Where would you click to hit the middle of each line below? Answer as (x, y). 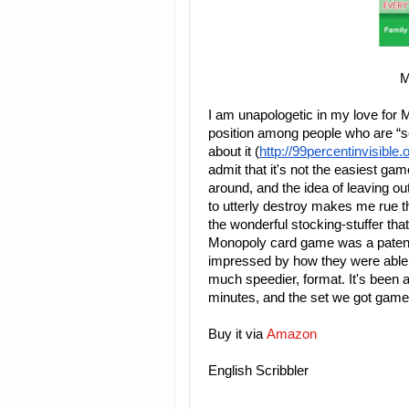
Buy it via (237, 334)
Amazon (292, 334)
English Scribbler (258, 371)
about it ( (234, 152)
